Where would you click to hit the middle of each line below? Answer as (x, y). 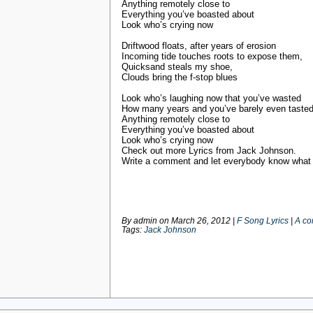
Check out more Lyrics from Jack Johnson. (210, 151)
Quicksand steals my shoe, (177, 67)
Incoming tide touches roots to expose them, (212, 57)
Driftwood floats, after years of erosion (199, 46)
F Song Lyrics (263, 221)
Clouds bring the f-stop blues (180, 78)
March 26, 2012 (201, 221)
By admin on (146, 221)
